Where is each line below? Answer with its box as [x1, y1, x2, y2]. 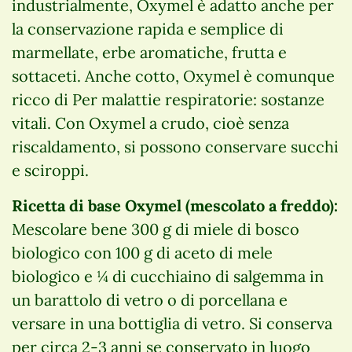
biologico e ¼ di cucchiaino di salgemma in [12, 266, 324, 286]
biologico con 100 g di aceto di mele [12, 242, 273, 262]
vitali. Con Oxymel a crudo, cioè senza [12, 112, 289, 133]
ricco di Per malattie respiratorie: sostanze [12, 89, 324, 109]
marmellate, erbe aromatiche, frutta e [12, 42, 287, 62]
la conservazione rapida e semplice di [12, 18, 284, 38]
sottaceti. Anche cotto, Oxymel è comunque [12, 65, 335, 86]
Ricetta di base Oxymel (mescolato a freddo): [12, 195, 338, 215]
